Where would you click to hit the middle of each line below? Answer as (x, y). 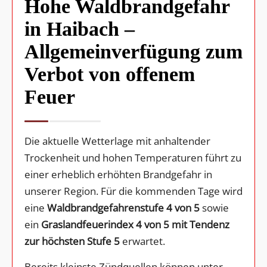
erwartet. (142, 241)
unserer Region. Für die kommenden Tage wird (133, 191)
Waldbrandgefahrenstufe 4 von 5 (123, 207)
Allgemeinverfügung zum (133, 51)
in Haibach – (80, 29)
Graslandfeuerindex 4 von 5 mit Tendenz (135, 224)
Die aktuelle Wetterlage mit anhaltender (117, 141)
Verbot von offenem (110, 74)
